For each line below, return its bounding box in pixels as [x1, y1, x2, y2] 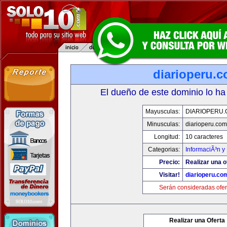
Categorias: [148, 146, 180, 153]
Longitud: [154, 133, 180, 140]
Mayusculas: [145, 108, 180, 115]
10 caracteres [185, 133, 223, 140]
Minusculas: [147, 121, 180, 128]
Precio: [159, 159, 180, 166]
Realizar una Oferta [169, 217, 225, 224]
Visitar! [159, 171, 180, 178]
